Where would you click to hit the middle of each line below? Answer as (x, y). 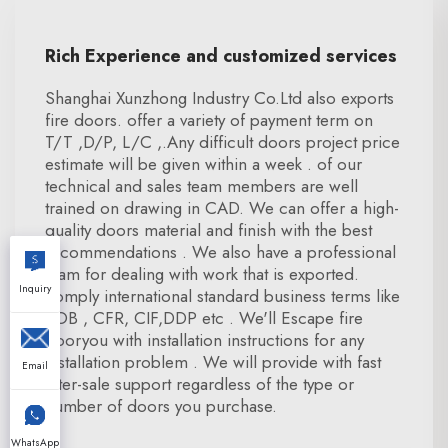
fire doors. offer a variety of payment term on (209, 120)
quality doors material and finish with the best (208, 230)
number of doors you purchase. (161, 406)
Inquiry (35, 288)
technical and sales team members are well (201, 186)
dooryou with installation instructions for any (204, 340)
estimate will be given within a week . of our (203, 164)
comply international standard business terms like (222, 296)
